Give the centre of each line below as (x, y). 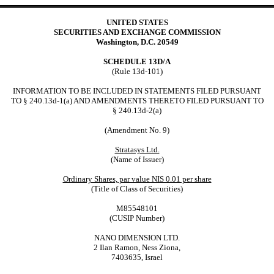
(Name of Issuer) (137, 159)
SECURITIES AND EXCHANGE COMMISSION (137, 32)
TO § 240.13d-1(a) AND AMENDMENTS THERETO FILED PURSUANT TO (137, 100)
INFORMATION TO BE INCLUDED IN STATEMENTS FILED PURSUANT (137, 91)
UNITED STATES (137, 22)
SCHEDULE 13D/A (137, 61)
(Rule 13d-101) (137, 71)
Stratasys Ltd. (137, 149)
